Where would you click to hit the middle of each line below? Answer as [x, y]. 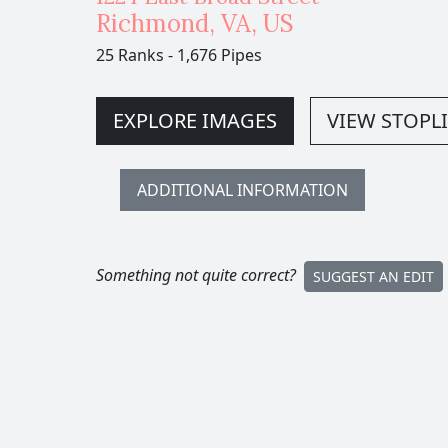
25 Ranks [132, 54]
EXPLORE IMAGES [195, 120]
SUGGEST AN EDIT [373, 277]
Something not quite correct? [196, 274]
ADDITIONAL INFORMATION [242, 189]
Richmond [152, 23]
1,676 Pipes [219, 54]
